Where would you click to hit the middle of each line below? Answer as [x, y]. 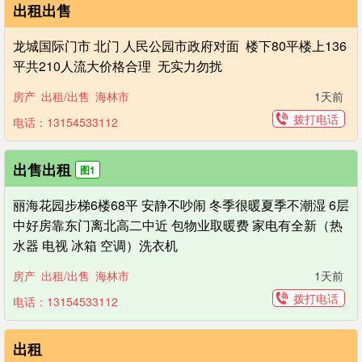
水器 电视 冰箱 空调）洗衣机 [95, 245]
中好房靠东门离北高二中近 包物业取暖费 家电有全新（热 [178, 225]
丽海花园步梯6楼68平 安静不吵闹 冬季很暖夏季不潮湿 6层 [181, 205]
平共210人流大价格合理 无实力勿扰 [119, 66]
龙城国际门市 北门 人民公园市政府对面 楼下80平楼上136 [180, 46]
